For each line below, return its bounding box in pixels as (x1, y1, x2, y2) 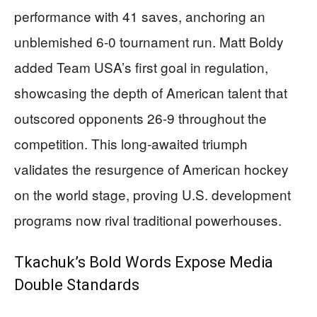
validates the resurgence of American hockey (14, 159, 289, 179)
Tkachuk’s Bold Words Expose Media (14, 253, 273, 272)
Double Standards (14, 276, 139, 294)
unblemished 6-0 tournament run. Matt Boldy (14, 32, 284, 52)
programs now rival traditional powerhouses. (14, 210, 282, 230)
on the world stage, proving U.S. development (14, 185, 291, 204)
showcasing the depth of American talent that (14, 83, 287, 103)
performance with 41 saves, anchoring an (14, 6, 265, 26)
